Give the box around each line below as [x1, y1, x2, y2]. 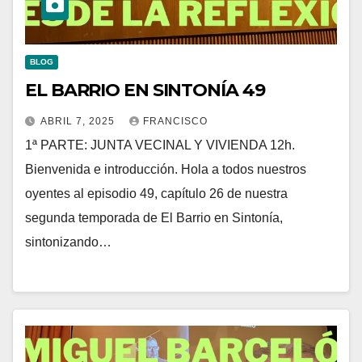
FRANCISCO [143, 116, 208, 128]
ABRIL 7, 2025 [40, 116, 118, 128]
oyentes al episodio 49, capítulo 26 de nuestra [25, 187, 288, 201]
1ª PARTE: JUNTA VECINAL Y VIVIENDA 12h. [25, 138, 295, 153]
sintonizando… [25, 235, 112, 250]
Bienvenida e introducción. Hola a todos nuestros [25, 162, 306, 177]
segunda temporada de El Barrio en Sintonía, [25, 211, 283, 225]
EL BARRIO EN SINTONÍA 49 [25, 79, 265, 102]
